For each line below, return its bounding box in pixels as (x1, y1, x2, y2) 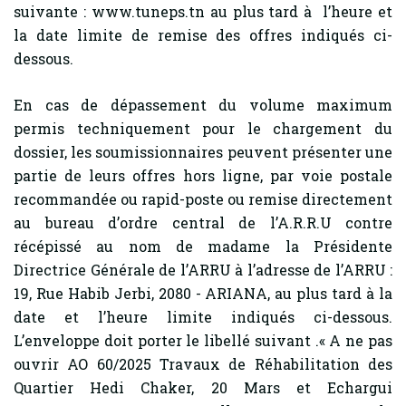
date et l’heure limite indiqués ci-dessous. (14, 307, 392, 326)
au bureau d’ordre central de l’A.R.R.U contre (14, 213, 392, 232)
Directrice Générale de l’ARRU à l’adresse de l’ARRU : (14, 260, 392, 279)
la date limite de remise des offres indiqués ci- (14, 25, 392, 44)
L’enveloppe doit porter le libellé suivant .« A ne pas (14, 331, 392, 350)
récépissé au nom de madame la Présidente (14, 237, 392, 256)
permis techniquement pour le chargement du (14, 119, 392, 138)
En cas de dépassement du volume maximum (14, 95, 392, 114)
